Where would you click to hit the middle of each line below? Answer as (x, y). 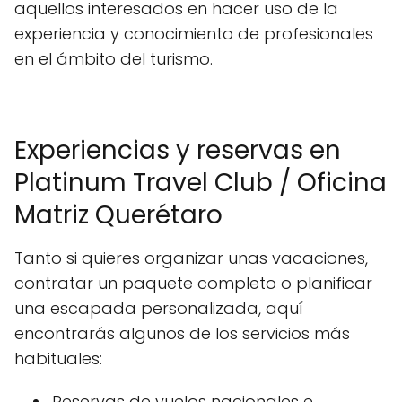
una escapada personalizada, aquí (159, 309)
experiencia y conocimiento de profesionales (194, 34)
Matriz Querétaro (118, 215)
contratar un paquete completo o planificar (193, 284)
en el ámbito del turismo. (114, 59)
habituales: (58, 359)
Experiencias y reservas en (178, 151)
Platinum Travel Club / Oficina (201, 183)
